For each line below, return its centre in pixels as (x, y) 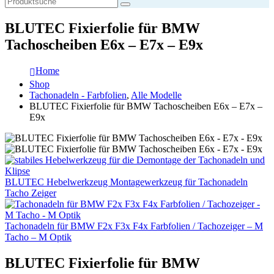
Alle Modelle (156, 95)
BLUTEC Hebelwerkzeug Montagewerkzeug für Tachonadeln (126, 182)
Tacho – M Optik (38, 237)
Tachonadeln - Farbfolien (78, 95)
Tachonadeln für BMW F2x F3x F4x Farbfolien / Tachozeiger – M (134, 226)
